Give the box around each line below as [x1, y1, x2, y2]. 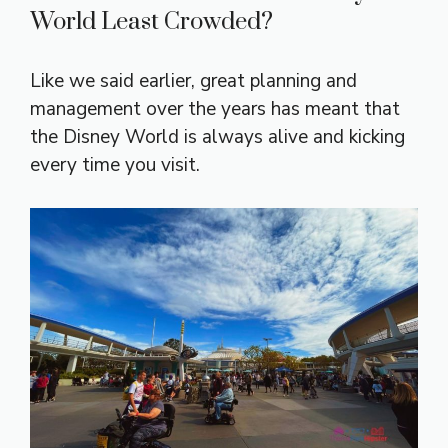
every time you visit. [30, 152, 200, 179]
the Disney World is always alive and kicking [30, 124, 405, 151]
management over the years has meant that [30, 96, 400, 123]
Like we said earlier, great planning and [30, 68, 357, 95]
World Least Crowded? [30, 7, 273, 38]
